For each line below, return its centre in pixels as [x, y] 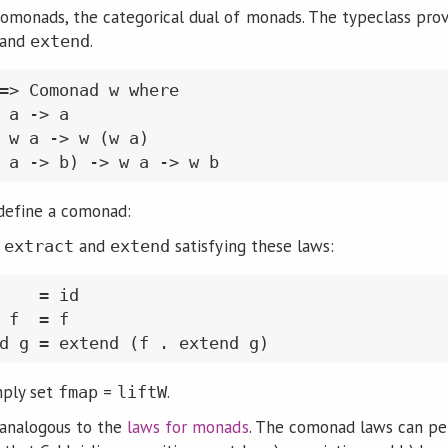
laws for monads [188, 426]
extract [39, 245]
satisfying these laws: [252, 245]
